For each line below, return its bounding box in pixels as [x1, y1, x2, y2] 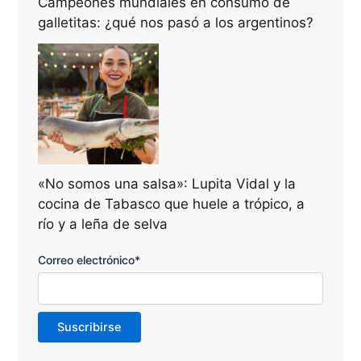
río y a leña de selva [38, 216, 168, 233]
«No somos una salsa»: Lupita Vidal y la [38, 176, 297, 193]
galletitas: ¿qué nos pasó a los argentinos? [38, 15, 314, 31]
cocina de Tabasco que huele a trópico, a [38, 196, 305, 213]
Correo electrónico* [38, 253, 141, 268]
